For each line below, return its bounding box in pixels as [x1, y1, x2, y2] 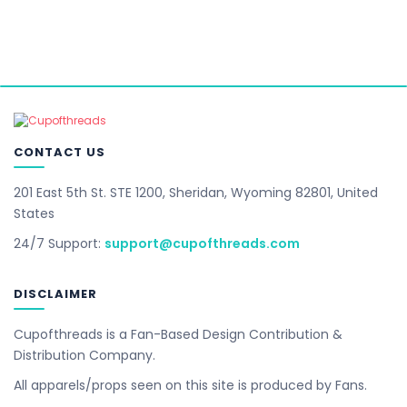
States [14, 204, 55, 223]
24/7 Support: [14, 234, 104, 253]
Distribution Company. [14, 346, 155, 364]
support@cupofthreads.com [104, 234, 300, 253]
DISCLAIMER [14, 285, 98, 303]
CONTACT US [14, 144, 106, 161]
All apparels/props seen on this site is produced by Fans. [14, 376, 367, 394]
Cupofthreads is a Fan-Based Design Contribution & [14, 325, 342, 343]
